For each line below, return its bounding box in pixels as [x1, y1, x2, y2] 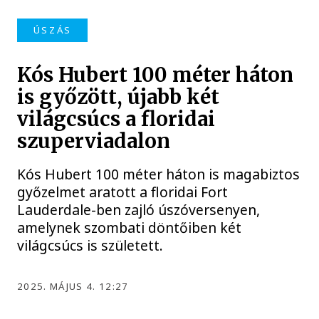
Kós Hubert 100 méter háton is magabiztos [17, 164, 300, 184]
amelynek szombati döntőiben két [17, 217, 242, 237]
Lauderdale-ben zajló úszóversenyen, [17, 199, 261, 219]
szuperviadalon [17, 128, 171, 154]
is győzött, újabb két [17, 84, 220, 110]
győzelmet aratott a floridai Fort [17, 182, 229, 202]
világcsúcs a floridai [17, 106, 216, 132]
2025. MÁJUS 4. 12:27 [17, 279, 129, 293]
